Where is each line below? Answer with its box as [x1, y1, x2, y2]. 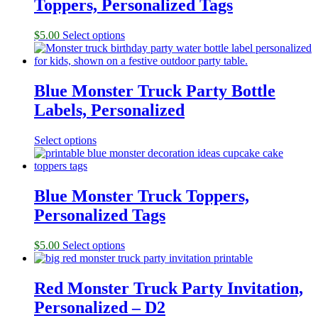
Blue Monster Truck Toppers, [34, 186, 249, 205]
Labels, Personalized [34, 101, 185, 120]
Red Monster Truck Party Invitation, [34, 278, 303, 297]
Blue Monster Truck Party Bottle [34, 82, 275, 101]
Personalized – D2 [34, 297, 165, 317]
